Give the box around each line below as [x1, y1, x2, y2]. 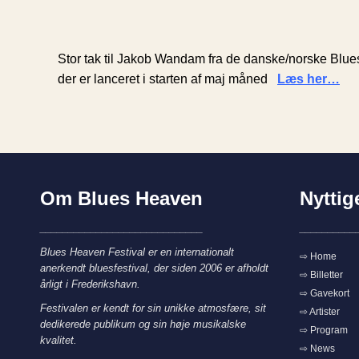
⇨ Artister [299, 306, 340, 318]
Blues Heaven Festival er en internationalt [40, 246, 234, 259]
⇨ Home [299, 251, 337, 263]
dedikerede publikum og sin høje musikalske [40, 318, 246, 331]
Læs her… [277, 72, 340, 87]
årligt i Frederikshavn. [40, 278, 140, 291]
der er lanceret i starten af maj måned [58, 72, 274, 87]
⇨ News [299, 343, 335, 355]
